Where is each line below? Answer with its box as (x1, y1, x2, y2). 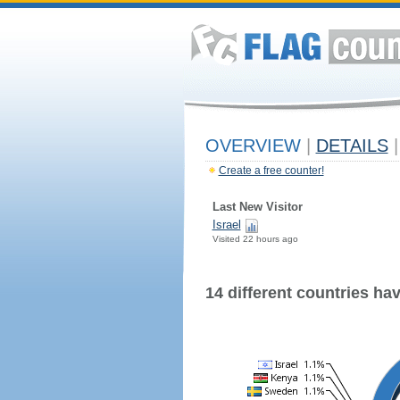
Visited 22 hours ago (212, 234, 298, 244)
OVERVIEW (204, 136, 306, 155)
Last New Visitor (212, 200, 303, 213)
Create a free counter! (218, 164, 324, 177)
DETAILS (315, 136, 388, 155)
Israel (212, 218, 241, 231)
